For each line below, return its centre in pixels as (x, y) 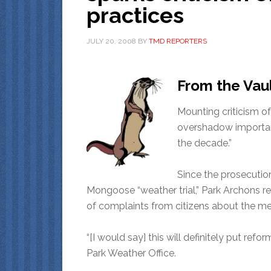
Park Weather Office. (131, 253)
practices (135, 15)
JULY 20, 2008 (111, 41)
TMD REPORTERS (178, 41)
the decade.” (204, 143)
